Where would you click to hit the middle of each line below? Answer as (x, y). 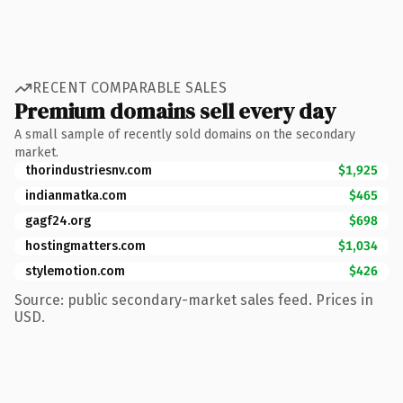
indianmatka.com (76, 195)
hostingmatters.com (85, 246)
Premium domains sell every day (175, 111)
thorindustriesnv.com (89, 170)
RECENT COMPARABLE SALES (130, 88)
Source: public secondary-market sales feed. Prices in (194, 300)
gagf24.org (58, 220)
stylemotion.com (75, 271)
